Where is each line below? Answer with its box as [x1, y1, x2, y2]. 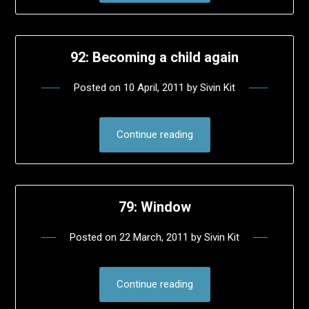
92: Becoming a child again [70, 48, 239, 66]
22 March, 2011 [119, 231, 188, 244]
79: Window [118, 199, 191, 216]
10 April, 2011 [123, 81, 184, 94]
